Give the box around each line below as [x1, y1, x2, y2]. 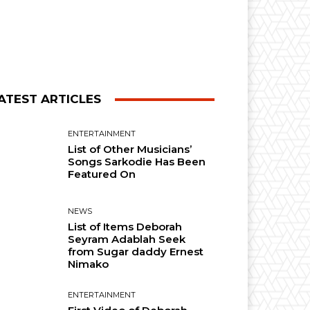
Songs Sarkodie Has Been [68, 155, 206, 169]
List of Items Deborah [68, 220, 183, 234]
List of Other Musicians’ [68, 143, 192, 156]
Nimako [68, 257, 109, 271]
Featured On [68, 167, 136, 181]
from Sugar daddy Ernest [68, 245, 204, 259]
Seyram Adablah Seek [68, 232, 186, 246]
